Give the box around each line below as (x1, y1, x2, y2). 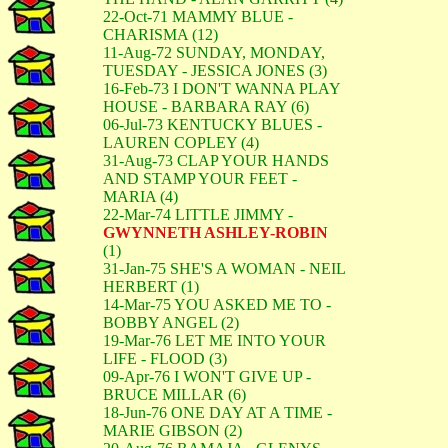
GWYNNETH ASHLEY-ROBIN (103, 224, 328, 241)
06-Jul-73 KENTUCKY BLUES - (103, 116, 322, 133)
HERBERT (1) (103, 278, 199, 295)
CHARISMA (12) (103, 26, 218, 43)
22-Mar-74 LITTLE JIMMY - (103, 206, 293, 223)
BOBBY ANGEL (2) (103, 314, 239, 331)
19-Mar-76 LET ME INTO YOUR (103, 332, 326, 349)
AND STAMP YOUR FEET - (103, 170, 297, 187)
